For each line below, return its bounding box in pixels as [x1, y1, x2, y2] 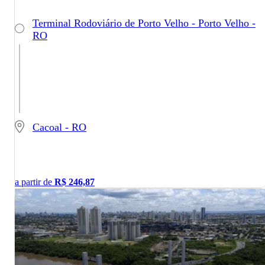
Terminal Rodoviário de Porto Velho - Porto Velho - [33, 17, 256, 29]
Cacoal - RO [33, 121, 86, 134]
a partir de [15, 176, 54, 187]
